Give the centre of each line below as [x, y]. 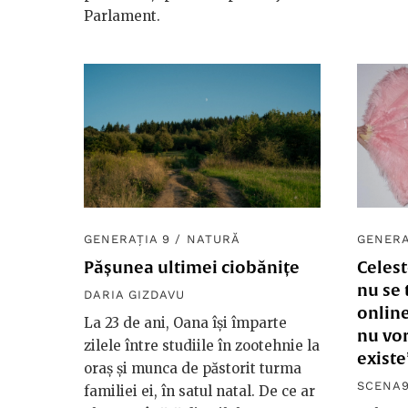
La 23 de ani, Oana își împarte [185, 323]
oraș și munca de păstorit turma [193, 369]
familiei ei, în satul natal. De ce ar [199, 392]
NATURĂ [213, 240]
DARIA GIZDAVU [135, 295]
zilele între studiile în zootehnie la [202, 346]
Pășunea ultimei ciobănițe [192, 268]
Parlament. [122, 15]
